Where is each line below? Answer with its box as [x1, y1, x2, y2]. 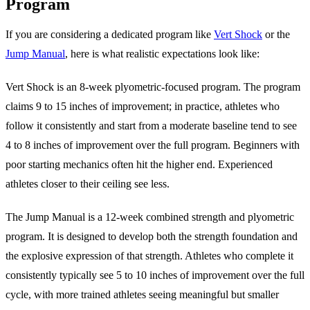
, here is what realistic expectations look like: [65, 47, 259, 60]
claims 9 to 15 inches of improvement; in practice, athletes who [6, 100, 280, 112]
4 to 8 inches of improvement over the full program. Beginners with [6, 138, 300, 151]
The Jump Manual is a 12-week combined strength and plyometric [6, 210, 294, 223]
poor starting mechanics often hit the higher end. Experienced [6, 158, 273, 170]
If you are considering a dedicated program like [6, 28, 214, 40]
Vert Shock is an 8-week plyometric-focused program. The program [6, 80, 300, 93]
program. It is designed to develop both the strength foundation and [6, 230, 298, 242]
